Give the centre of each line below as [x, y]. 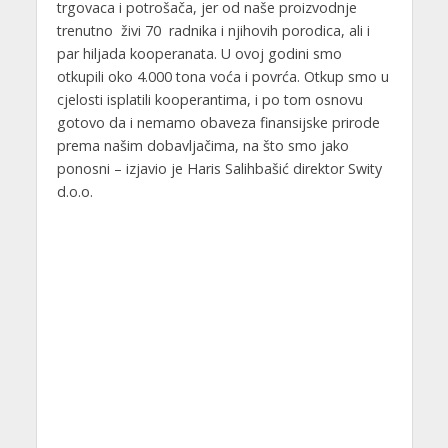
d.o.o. [74, 191]
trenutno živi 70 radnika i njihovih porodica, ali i [213, 30]
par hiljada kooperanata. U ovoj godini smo [199, 53]
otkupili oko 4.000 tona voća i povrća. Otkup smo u [222, 76]
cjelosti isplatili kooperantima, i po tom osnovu [209, 99]
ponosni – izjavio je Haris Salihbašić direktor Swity [219, 168]
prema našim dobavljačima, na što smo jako [202, 145]
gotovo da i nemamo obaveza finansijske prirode [218, 122]
